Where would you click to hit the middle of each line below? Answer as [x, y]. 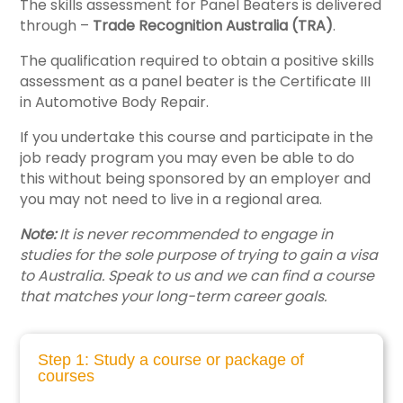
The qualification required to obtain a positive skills [197, 61]
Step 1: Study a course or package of [171, 360]
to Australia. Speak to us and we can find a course [197, 276]
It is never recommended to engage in [195, 235]
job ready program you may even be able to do [188, 158]
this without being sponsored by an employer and [196, 179]
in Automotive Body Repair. [115, 103]
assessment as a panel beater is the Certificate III [196, 82]
